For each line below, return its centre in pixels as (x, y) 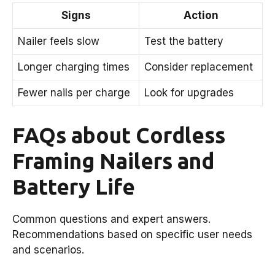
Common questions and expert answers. (111, 219)
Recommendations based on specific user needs (132, 234)
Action (201, 16)
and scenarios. (48, 250)
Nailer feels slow (59, 41)
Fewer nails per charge (74, 93)
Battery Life (74, 186)
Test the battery (184, 41)
